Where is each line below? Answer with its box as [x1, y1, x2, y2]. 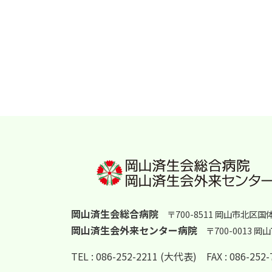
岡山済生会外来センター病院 [71, 223, 197, 237]
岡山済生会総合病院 [71, 206, 158, 221]
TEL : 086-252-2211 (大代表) [71, 249, 197, 263]
